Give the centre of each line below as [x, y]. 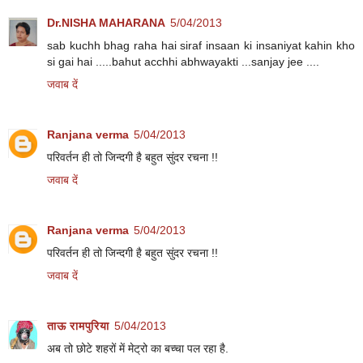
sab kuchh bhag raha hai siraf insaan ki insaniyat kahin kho [201, 45]
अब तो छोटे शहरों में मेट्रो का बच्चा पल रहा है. [138, 348]
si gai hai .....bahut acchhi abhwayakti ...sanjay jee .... [183, 61]
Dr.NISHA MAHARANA [106, 22]
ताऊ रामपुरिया [78, 325]
